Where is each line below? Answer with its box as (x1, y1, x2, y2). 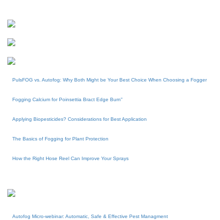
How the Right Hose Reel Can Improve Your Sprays (12, 156, 129, 161)
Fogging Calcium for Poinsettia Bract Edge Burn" (12, 97, 123, 102)
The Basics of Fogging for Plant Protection (12, 136, 109, 141)
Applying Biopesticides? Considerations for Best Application (12, 116, 147, 122)
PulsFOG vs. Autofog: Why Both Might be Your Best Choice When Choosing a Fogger (12, 77, 207, 82)
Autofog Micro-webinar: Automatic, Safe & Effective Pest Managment (12, 214, 168, 219)
